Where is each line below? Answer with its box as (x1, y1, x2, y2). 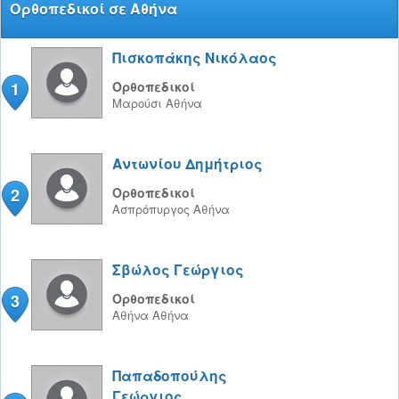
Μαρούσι (112, 94, 166, 111)
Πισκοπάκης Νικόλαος (112, 47, 277, 68)
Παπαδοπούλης (112, 365, 227, 386)
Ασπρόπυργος (112, 200, 193, 217)
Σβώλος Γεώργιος (112, 259, 244, 280)
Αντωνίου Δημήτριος (112, 153, 263, 174)
